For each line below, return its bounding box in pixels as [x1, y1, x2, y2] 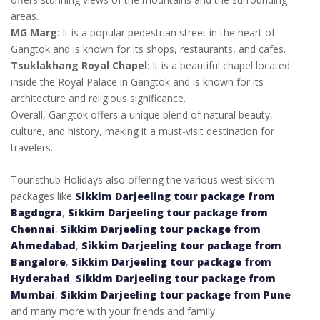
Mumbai [11, 287, 55, 301]
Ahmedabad [11, 238, 76, 252]
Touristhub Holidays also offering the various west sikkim [11, 172, 274, 186]
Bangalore [11, 254, 66, 269]
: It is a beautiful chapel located [147, 58, 290, 72]
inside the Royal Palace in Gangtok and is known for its [11, 74, 264, 89]
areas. [11, 9, 39, 23]
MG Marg [11, 25, 57, 39]
